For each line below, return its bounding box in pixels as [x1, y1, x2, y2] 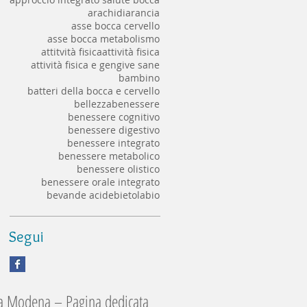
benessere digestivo [68, 123, 160, 137]
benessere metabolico [58, 149, 160, 163]
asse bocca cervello [71, 19, 160, 33]
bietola [114, 188, 145, 202]
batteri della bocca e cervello [27, 84, 160, 98]
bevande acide [47, 188, 114, 202]
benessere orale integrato [41, 175, 160, 189]
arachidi [88, 6, 125, 20]
